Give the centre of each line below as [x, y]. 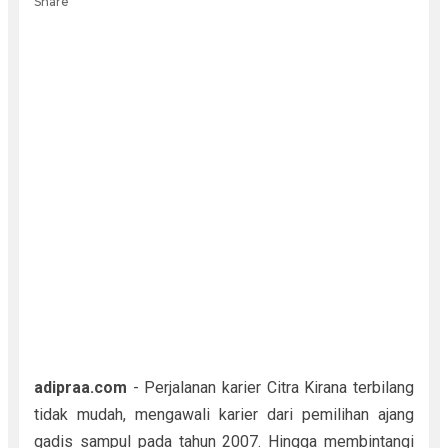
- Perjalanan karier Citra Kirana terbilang [270, 387]
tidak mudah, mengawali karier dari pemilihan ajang [224, 414]
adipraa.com [80, 387]
